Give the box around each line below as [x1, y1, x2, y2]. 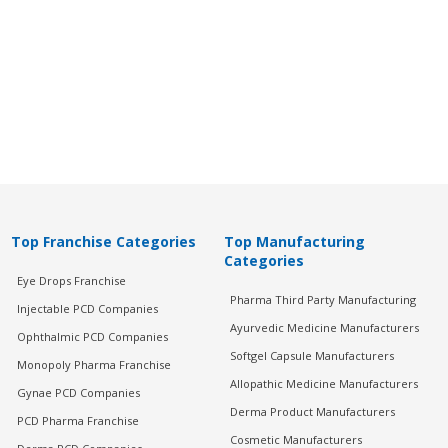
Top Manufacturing [223, 232, 365, 251]
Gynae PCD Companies [16, 385, 140, 400]
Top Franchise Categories [10, 232, 196, 251]
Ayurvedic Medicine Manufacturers [229, 320, 419, 335]
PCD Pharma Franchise [16, 413, 139, 428]
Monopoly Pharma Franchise [16, 357, 171, 372]
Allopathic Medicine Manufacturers [229, 376, 418, 391]
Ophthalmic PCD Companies [16, 329, 168, 344]
